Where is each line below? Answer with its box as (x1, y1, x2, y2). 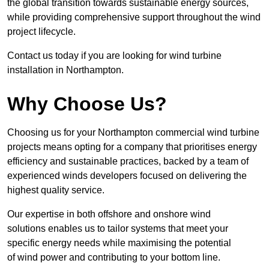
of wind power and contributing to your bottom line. (7, 252, 220, 263)
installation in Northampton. (7, 65, 124, 76)
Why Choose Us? (7, 93, 167, 115)
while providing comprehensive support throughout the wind (7, 12, 261, 23)
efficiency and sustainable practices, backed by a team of (7, 156, 249, 167)
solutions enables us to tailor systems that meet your (7, 223, 228, 234)
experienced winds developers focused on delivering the (7, 171, 247, 181)
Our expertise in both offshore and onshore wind (7, 209, 211, 220)
